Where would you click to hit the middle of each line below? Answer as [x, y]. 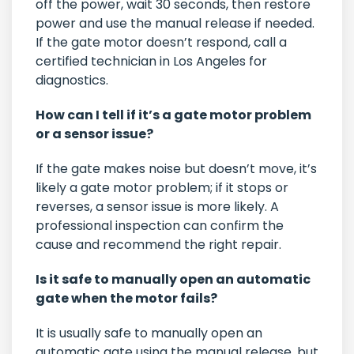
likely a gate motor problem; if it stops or [162, 188]
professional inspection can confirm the [160, 226]
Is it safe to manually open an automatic [173, 280]
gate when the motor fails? [126, 299]
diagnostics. [72, 81]
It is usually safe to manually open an [149, 333]
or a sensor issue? [94, 134]
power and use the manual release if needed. [175, 24]
